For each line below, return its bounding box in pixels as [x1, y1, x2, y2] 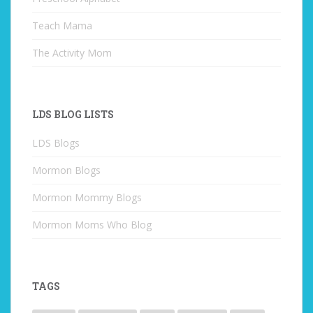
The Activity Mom [32, 46, 112, 59]
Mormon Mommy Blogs [32, 191, 142, 204]
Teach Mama [32, 19, 92, 32]
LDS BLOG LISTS [32, 108, 114, 121]
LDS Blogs [32, 136, 80, 150]
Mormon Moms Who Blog [32, 218, 152, 231]
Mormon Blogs [32, 163, 101, 177]
